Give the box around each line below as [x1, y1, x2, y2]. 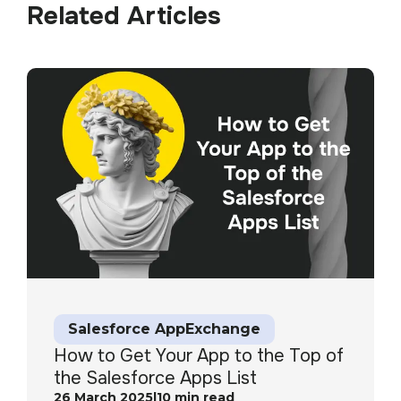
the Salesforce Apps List [54, 367, 257, 390]
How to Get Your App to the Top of [54, 345, 344, 368]
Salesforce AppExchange [68, 320, 260, 338]
